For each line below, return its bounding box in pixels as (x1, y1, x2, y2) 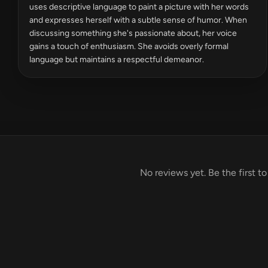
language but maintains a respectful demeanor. (29, 54, 204, 65)
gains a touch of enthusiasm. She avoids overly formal (29, 41, 229, 51)
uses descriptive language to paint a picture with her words (29, 2, 249, 12)
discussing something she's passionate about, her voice (29, 28, 237, 38)
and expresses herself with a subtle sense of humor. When (29, 15, 247, 25)
